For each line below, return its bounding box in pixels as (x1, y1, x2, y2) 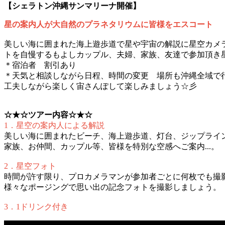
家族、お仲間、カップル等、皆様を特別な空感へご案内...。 (4, 142, 219, 151)
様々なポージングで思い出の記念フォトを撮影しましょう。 (4, 183, 221, 192)
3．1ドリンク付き (4, 202, 68, 211)
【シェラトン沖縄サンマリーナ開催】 (4, 2, 141, 11)
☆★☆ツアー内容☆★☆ (4, 110, 92, 120)
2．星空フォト (4, 162, 56, 171)
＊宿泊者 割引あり (4, 61, 76, 70)
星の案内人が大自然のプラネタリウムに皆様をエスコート (4, 20, 213, 29)
